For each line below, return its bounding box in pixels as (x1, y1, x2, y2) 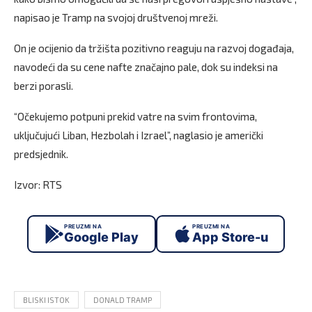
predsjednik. (14, 147, 68, 160)
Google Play (64, 230, 139, 245)
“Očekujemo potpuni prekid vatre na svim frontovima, (14, 109, 257, 123)
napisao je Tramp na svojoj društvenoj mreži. (14, 10, 218, 24)
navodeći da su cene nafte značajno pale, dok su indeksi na (14, 60, 278, 73)
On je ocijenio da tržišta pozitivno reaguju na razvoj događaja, (14, 41, 294, 54)
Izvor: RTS (14, 178, 62, 191)
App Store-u (192, 230, 268, 245)
